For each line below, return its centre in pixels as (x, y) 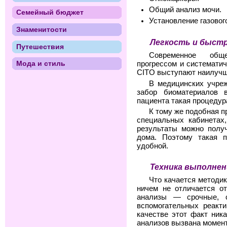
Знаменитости (41, 29)
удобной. (153, 146)
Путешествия (40, 46)
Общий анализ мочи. (185, 10)
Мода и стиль (41, 64)
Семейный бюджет (50, 12)
